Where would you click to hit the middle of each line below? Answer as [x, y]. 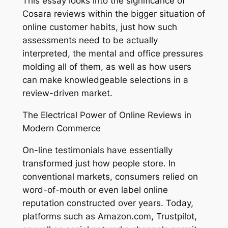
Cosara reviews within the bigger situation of [113, 13]
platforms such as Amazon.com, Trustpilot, [109, 216]
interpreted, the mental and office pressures [112, 53]
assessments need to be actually [90, 40]
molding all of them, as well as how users [107, 66]
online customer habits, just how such [99, 27]
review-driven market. [67, 93]
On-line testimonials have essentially [97, 150]
